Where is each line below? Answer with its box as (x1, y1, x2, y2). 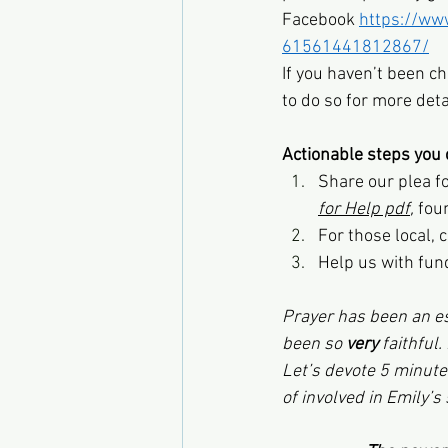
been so (282, 334, 346, 355)
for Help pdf (318, 199, 410, 220)
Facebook (282, 10, 359, 31)
